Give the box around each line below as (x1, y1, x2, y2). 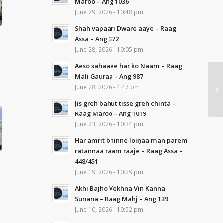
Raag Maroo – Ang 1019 (75, 109, 147, 118)
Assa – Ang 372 (75, 34, 119, 43)
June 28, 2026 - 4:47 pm (75, 83, 140, 91)
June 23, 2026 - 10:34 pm (75, 120, 144, 128)
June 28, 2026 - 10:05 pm (75, 45, 144, 53)
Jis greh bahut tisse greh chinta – (75, 99, 176, 108)
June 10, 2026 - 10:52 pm (75, 205, 144, 213)
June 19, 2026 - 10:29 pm (75, 168, 144, 176)
